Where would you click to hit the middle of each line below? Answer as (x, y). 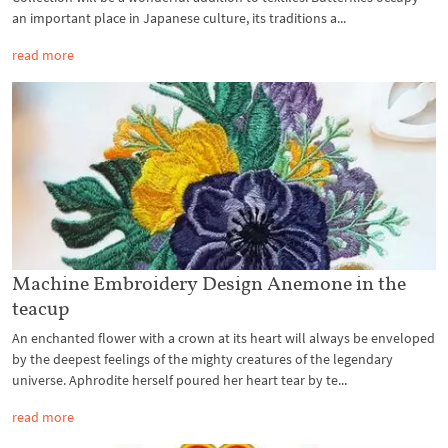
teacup (40, 308)
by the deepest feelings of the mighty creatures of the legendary (202, 359)
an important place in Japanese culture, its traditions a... (179, 17)
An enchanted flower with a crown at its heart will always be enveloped (223, 338)
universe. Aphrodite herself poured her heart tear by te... (179, 380)
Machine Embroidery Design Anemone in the (209, 283)
